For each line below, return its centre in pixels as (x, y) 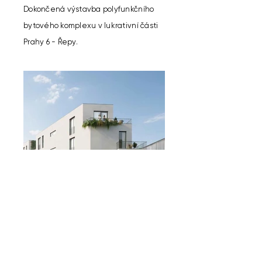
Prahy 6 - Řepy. (51, 42)
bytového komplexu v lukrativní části (91, 25)
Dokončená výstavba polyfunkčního (89, 9)
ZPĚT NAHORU (95, 254)
